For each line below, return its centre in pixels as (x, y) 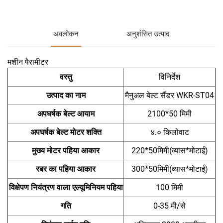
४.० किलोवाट (169, 132)
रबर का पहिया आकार (66, 169)
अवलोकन (66, 34)
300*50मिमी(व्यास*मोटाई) (169, 169)
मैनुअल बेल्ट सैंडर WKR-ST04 (169, 95)
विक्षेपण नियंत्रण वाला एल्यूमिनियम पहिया (66, 187)
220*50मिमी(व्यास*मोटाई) (169, 150)
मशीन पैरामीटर (28, 62)
